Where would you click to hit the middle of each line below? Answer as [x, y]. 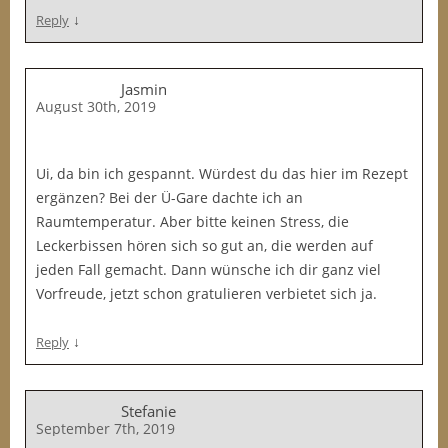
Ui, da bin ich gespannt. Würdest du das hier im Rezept [222, 173]
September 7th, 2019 [105, 428]
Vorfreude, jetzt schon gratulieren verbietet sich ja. [206, 293]
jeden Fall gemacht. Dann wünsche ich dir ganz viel [208, 269]
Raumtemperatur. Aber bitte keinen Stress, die [192, 221]
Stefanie [148, 411]
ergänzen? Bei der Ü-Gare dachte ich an [169, 197]
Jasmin [144, 89]
